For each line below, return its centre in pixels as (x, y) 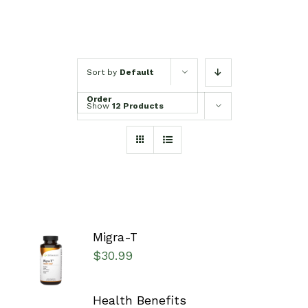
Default (136, 73)
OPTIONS (51, 257)
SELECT (51, 243)
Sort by (103, 73)
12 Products (137, 106)
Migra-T (115, 238)
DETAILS (49, 284)
